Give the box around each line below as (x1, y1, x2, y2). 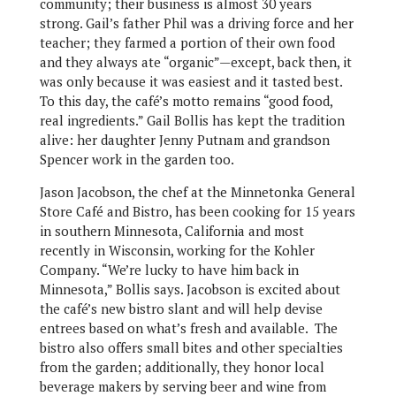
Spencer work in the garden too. (39, 150, 234, 168)
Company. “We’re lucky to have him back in (39, 261, 299, 278)
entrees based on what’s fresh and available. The (39, 319, 338, 337)
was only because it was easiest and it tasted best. (39, 72, 342, 90)
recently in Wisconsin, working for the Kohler (39, 241, 315, 259)
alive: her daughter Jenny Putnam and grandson (39, 131, 330, 148)
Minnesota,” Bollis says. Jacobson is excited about (39, 280, 340, 298)
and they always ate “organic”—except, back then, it (39, 53, 352, 71)
